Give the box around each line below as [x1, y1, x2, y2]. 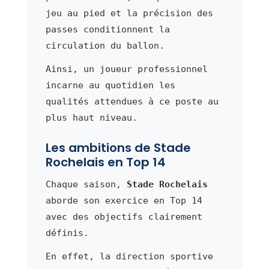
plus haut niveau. [45, 112, 138, 123]
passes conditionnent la [45, 23, 170, 35]
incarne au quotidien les [45, 79, 175, 91]
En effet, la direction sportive [45, 250, 213, 262]
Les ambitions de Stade [45, 139, 191, 156]
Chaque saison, [45, 178, 127, 190]
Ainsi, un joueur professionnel [45, 63, 208, 74]
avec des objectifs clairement [45, 211, 202, 222]
